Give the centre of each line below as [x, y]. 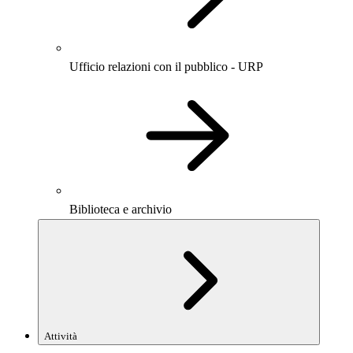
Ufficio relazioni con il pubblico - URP [166, 67]
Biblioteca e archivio [121, 209]
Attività [61, 336]
